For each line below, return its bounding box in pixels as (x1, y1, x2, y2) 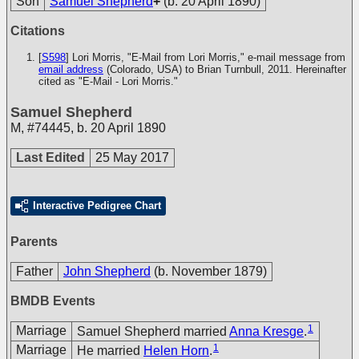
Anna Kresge (229, 324, 304, 338)
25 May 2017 (95, 151, 169, 164)
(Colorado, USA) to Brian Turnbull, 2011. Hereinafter (103, 63, 346, 75)
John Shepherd (63, 264, 151, 278)
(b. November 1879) (154, 264, 267, 278)
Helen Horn (143, 343, 209, 357)
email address (38, 63, 103, 75)
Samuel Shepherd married (77, 324, 229, 338)
